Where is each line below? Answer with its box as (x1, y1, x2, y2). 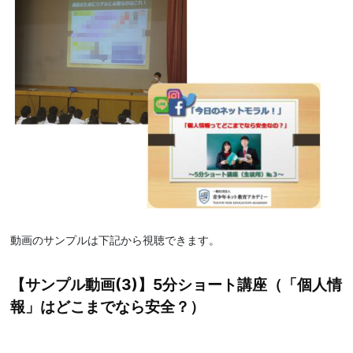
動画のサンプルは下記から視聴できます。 (10, 232, 221, 247)
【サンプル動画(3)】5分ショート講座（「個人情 (10, 274, 343, 294)
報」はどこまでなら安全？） (10, 296, 206, 316)
